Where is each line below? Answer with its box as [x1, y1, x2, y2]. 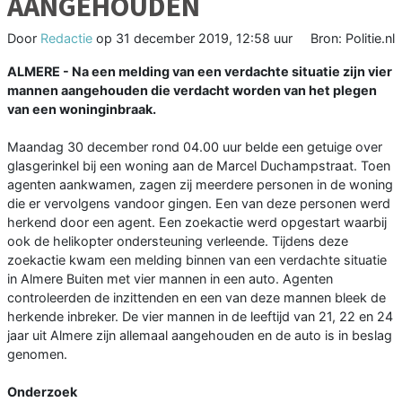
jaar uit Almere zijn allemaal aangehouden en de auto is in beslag [7, 328, 392, 344]
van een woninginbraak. [7, 101, 156, 118]
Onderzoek [7, 384, 77, 400]
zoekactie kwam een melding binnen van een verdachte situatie [7, 252, 387, 268]
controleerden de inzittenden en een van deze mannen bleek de [7, 290, 386, 306]
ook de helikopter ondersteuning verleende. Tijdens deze [7, 233, 348, 249]
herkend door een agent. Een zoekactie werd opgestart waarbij [7, 214, 387, 231]
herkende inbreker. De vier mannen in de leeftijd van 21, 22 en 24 [7, 309, 393, 325]
